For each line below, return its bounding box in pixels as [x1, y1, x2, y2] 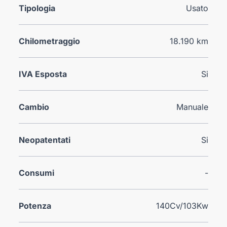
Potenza [19, 200, 52, 211]
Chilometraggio [19, 35, 81, 46]
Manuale [176, 101, 208, 112]
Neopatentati [19, 134, 71, 145]
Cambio [19, 101, 50, 112]
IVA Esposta [19, 68, 67, 79]
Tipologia [19, 3, 56, 13]
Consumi [19, 167, 55, 178]
